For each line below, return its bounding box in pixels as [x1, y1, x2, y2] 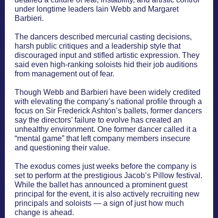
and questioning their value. [15, 144, 110, 152]
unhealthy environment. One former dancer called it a [15, 125, 197, 133]
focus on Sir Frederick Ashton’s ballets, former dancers [15, 107, 202, 115]
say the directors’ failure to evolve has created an [15, 116, 182, 124]
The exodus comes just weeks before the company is [15, 162, 197, 170]
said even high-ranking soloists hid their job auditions [15, 60, 198, 69]
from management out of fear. [15, 70, 114, 78]
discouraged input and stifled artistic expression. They [15, 51, 200, 59]
